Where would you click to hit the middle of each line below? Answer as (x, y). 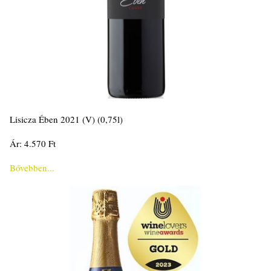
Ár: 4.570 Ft (33, 144)
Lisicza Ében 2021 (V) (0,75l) (66, 119)
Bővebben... (32, 168)
